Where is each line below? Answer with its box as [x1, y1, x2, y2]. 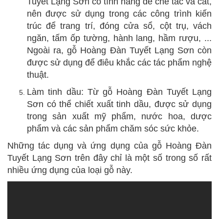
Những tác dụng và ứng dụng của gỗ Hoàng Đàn [7, 141, 212, 151]
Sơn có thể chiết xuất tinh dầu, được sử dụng [27, 99, 212, 109]
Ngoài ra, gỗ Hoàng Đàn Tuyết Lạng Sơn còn [27, 45, 212, 56]
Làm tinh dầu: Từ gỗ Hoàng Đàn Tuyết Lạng [27, 87, 212, 97]
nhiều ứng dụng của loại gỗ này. [7, 165, 132, 175]
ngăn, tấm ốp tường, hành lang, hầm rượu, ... [27, 33, 212, 44]
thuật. [27, 70, 49, 80]
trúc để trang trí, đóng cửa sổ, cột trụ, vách [27, 21, 212, 31]
